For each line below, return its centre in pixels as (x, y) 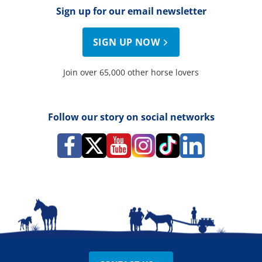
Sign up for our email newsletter (131, 11)
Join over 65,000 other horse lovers (131, 72)
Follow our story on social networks (131, 117)
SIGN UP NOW (126, 42)
